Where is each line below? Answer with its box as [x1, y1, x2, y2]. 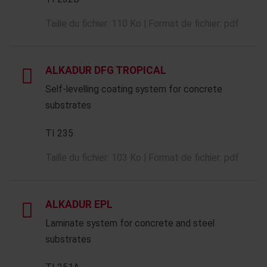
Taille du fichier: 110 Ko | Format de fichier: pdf [45, 18, 239, 29]
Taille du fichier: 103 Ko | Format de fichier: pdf [45, 152, 239, 163]
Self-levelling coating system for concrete [45, 83, 222, 95]
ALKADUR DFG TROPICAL [45, 64, 166, 76]
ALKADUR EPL [45, 198, 113, 210]
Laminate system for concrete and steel [45, 218, 215, 229]
